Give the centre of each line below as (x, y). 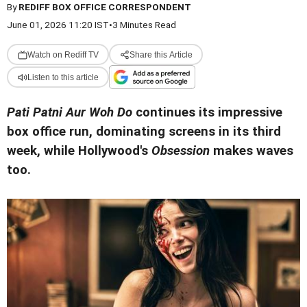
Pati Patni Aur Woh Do (70, 112)
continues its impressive (207, 112)
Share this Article (161, 54)
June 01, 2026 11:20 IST (58, 25)
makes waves (251, 151)
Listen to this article (63, 77)
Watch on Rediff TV (63, 54)
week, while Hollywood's (79, 151)
